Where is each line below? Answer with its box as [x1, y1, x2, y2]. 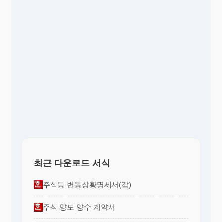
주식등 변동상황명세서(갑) [43, 180, 131, 189]
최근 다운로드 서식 [34, 158, 110, 168]
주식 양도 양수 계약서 [43, 203, 115, 212]
